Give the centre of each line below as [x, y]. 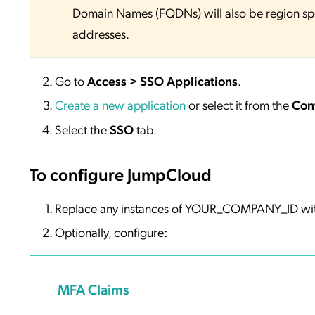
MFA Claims [94, 289]
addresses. [101, 33]
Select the [82, 129]
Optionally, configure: [111, 232]
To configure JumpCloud [121, 173]
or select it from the [239, 105]
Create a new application [120, 105]
